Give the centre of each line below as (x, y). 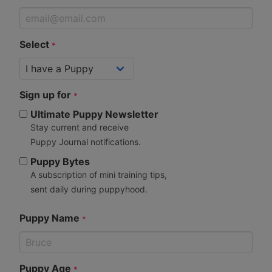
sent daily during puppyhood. (89, 189)
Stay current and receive (80, 127)
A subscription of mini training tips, (99, 174)
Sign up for (46, 94)
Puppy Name (51, 218)
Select (36, 44)
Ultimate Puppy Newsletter (94, 114)
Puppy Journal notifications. (86, 141)
